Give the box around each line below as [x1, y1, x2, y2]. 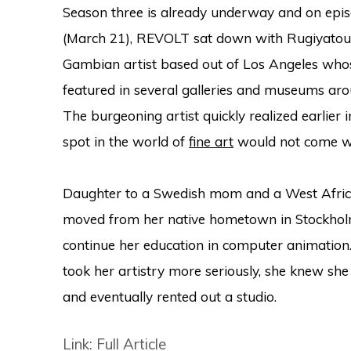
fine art [189, 133, 233, 150]
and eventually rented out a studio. [63, 288, 277, 305]
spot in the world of [63, 133, 189, 150]
